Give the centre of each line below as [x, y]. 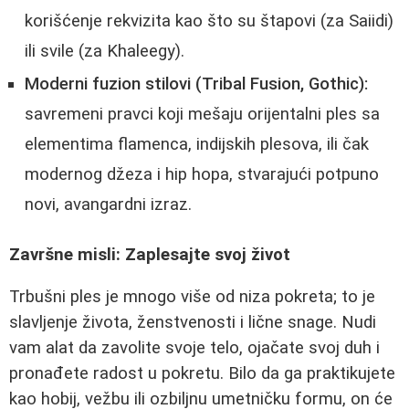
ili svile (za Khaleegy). [105, 52]
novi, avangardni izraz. [108, 205]
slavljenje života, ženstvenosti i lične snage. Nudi [193, 323]
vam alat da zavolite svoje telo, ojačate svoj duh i [194, 348]
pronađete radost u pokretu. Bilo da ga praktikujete [202, 374]
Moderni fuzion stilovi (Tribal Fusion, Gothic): [196, 84]
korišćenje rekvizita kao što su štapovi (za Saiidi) [209, 21]
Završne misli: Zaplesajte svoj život [150, 254]
